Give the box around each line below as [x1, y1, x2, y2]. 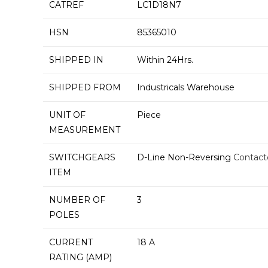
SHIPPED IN [49, 54, 103, 65]
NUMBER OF [49, 194, 105, 205]
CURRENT [49, 237, 93, 248]
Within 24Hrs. [137, 54, 193, 65]
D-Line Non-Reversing [137, 152, 233, 163]
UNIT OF [49, 109, 86, 120]
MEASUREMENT [49, 124, 120, 135]
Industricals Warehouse [137, 82, 234, 93]
